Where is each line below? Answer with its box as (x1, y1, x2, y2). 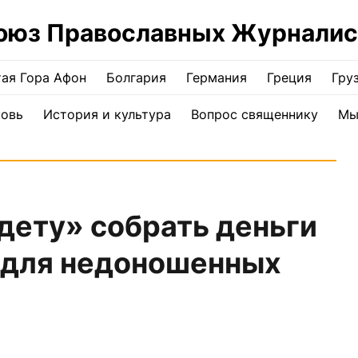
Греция (267, 70, 312, 86)
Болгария (106, 70, 166, 86)
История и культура (42, 106, 171, 122)
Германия (186, 70, 247, 86)
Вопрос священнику (190, 106, 318, 122)
